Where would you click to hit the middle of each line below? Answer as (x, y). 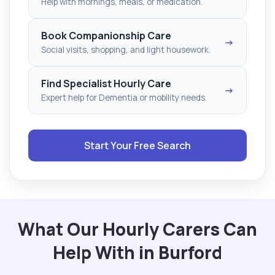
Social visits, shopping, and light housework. (126, 49)
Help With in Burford (137, 252)
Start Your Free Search (137, 145)
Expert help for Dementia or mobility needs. (124, 97)
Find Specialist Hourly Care (106, 83)
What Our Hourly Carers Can (137, 229)
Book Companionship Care (106, 35)
